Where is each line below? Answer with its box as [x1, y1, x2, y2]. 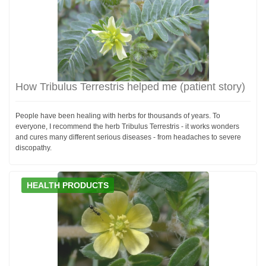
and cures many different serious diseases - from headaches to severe [15, 132, 241, 141]
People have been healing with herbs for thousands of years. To [15, 111, 220, 120]
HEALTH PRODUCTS [27, 180, 109, 190]
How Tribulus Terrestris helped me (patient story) [15, 80, 245, 93]
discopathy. [15, 143, 52, 152]
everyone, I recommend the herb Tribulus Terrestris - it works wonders [15, 122, 239, 131]
